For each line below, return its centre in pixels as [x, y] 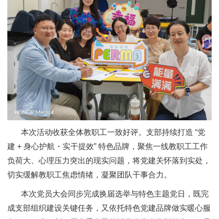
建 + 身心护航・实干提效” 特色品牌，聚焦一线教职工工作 [108, 146]
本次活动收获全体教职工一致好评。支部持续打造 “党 [113, 132]
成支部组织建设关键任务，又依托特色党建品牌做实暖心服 [109, 208]
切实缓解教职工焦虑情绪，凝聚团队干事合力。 [89, 175]
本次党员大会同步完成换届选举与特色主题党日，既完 [115, 194]
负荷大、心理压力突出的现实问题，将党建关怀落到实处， [109, 160]
